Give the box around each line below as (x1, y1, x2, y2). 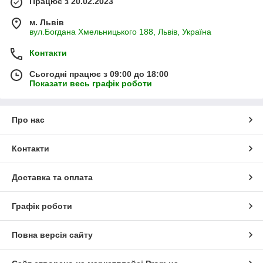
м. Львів (29, 18, 64, 28)
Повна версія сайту (12, 230, 93, 240)
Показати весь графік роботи (29, 79, 152, 89)
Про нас (12, 115, 45, 125)
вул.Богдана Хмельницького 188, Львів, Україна (29, 27, 211, 37)
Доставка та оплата (12, 173, 93, 183)
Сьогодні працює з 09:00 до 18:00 (29, 69, 168, 79)
